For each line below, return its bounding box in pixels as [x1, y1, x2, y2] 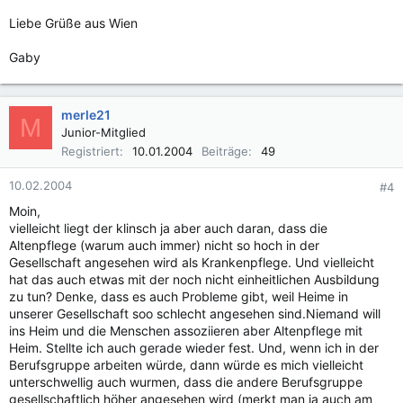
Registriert [61, 144, 120, 158]
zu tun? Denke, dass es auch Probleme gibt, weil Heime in [9, 289, 348, 304]
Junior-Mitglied [61, 125, 146, 139]
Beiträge [201, 144, 248, 158]
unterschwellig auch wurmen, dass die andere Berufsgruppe [9, 374, 363, 390]
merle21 [61, 107, 111, 122]
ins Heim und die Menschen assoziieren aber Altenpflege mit [9, 323, 363, 338]
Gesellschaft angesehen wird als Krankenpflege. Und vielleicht [9, 255, 374, 270]
